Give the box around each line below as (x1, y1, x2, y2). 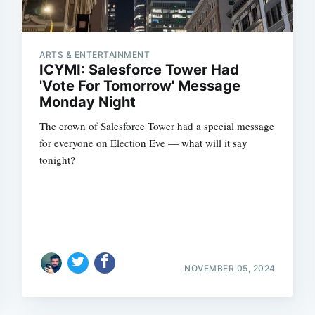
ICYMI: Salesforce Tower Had (39, 61, 240, 78)
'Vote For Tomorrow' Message (39, 77, 241, 94)
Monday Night (39, 94, 136, 110)
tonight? (39, 153, 76, 167)
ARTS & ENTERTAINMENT (39, 49, 150, 60)
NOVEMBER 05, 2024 (184, 262, 276, 274)
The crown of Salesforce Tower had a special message (39, 119, 275, 133)
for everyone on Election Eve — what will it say (39, 136, 248, 150)
